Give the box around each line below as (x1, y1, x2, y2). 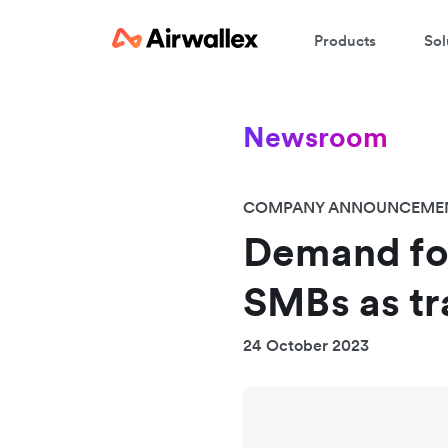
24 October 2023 (243, 335, 369, 355)
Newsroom (243, 119, 389, 155)
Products (314, 30, 376, 50)
